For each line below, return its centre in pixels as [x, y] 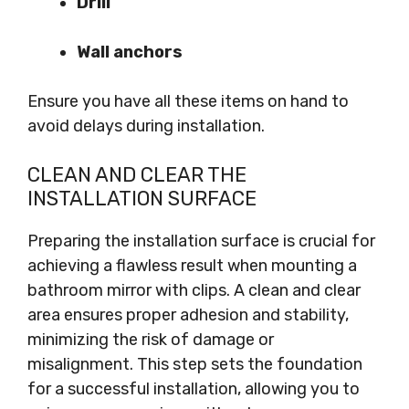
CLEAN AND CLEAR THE [137, 175]
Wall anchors [130, 52]
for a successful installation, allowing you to [194, 389]
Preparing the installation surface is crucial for [201, 241]
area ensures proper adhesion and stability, [188, 315]
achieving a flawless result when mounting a [192, 266]
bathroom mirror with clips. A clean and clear [194, 290]
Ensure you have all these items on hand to [188, 101]
